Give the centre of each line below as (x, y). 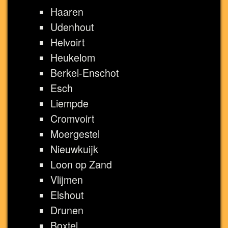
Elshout (67, 195)
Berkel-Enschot (84, 73)
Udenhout (72, 27)
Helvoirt (67, 42)
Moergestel (75, 134)
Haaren (67, 11)
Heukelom (73, 57)
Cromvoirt (72, 118)
